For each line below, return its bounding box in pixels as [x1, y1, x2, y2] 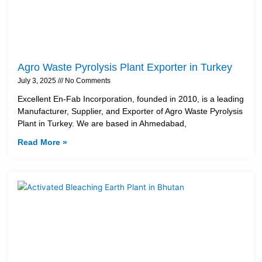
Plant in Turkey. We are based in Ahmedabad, [18, 119, 187, 129]
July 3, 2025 [18, 77, 58, 85]
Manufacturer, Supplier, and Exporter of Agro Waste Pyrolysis [18, 106, 243, 116]
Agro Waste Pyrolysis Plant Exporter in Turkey [18, 61, 232, 74]
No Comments [63, 77, 111, 85]
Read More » [18, 137, 67, 147]
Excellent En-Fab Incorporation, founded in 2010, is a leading [18, 94, 244, 104]
